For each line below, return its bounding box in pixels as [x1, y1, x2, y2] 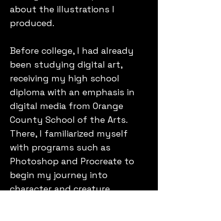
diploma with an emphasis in [10, 86, 135, 98]
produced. [10, 17, 54, 29]
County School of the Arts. [10, 114, 127, 125]
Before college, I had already [10, 45, 134, 56]
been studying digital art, [10, 59, 122, 70]
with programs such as [10, 142, 110, 153]
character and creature [10, 183, 110, 194]
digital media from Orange [10, 100, 123, 111]
